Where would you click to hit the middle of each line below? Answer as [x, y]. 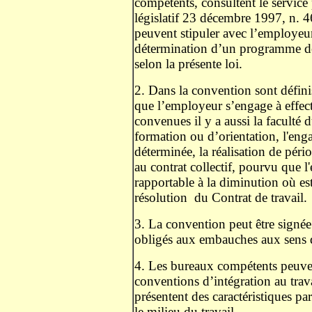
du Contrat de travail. [252, 197]
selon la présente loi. [190, 64]
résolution [161, 197]
